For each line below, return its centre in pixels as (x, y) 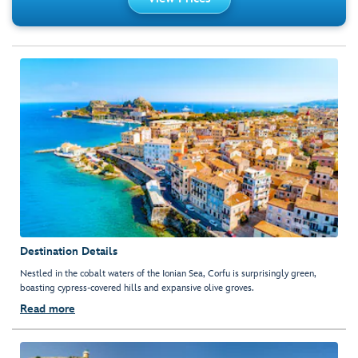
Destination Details (69, 251)
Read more (48, 308)
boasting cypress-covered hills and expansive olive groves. (137, 288)
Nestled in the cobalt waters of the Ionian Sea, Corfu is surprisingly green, (168, 273)
